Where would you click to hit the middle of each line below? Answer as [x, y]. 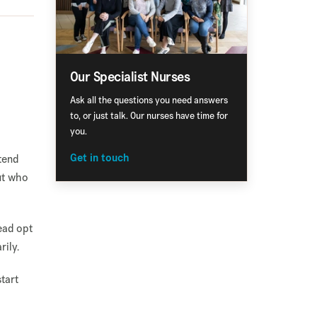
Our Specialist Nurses [130, 76]
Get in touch [99, 158]
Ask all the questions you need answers [149, 100]
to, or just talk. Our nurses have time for [149, 115]
